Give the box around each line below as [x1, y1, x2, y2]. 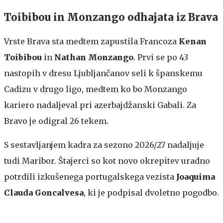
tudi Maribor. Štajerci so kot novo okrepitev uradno [4, 155, 210, 166]
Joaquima [176, 171, 215, 182]
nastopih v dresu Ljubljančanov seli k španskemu [4, 68, 203, 78]
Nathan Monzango [54, 52, 133, 62]
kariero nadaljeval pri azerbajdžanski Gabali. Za [4, 100, 196, 110]
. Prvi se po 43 [133, 52, 188, 62]
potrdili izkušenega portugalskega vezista [4, 171, 176, 182]
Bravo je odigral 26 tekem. [4, 115, 109, 126]
